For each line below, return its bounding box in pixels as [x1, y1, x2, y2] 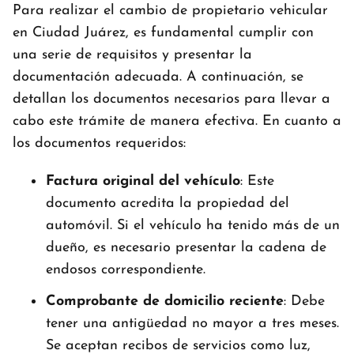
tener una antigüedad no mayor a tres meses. [46, 315, 339, 331]
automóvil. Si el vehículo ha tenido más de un [46, 217, 340, 233]
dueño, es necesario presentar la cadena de [46, 239, 326, 255]
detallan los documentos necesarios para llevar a [13, 91, 330, 107]
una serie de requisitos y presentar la [13, 47, 252, 62]
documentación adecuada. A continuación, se [13, 69, 303, 85]
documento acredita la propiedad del [46, 195, 289, 211]
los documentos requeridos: [13, 135, 186, 151]
